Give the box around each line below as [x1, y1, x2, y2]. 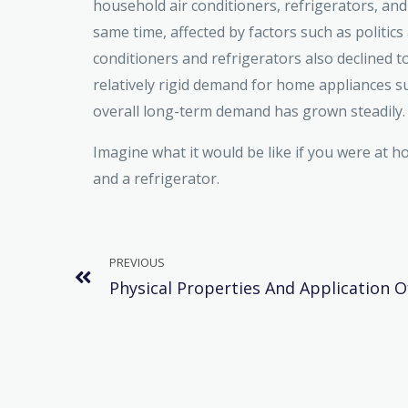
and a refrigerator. [93, 168, 219, 189]
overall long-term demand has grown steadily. [93, 101, 405, 122]
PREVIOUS [109, 254, 165, 271]
